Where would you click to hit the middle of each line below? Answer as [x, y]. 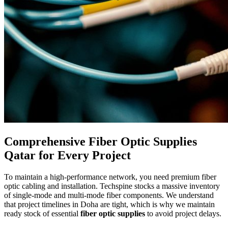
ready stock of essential [42, 214]
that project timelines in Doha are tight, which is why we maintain [109, 205]
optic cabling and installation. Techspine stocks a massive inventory [112, 186]
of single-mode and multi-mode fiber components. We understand [109, 195]
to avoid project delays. [183, 214]
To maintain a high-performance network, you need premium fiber [110, 177]
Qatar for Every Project [67, 155]
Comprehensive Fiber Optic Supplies [101, 142]
